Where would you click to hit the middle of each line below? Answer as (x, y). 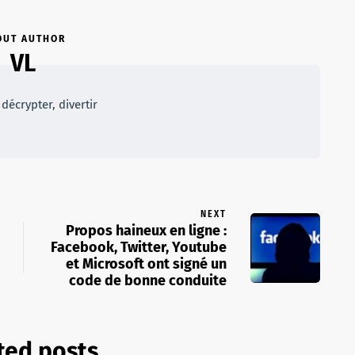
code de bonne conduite (148, 281)
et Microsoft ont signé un (146, 264)
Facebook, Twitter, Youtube (139, 247)
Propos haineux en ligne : (146, 231)
